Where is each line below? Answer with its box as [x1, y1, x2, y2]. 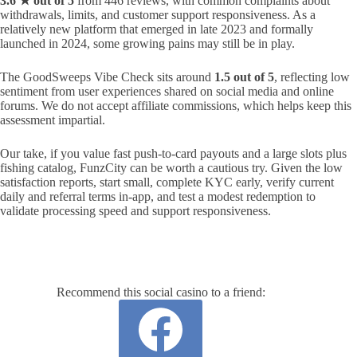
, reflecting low [274, 70, 350, 84]
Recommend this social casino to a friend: [56, 285, 265, 300]
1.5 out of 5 [214, 70, 274, 84]
